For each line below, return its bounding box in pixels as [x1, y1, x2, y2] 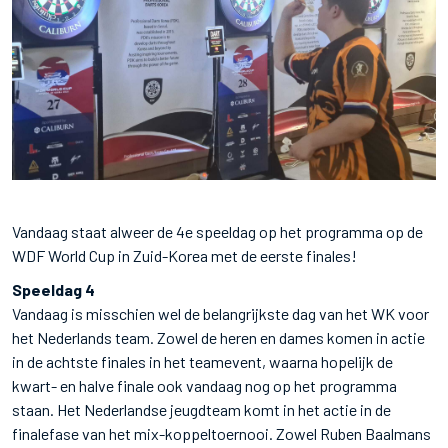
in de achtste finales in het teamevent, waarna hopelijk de [12, 351, 393, 371]
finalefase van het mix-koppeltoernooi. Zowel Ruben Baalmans [12, 423, 431, 443]
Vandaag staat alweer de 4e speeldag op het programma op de [12, 221, 423, 241]
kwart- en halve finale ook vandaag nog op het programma [12, 375, 397, 395]
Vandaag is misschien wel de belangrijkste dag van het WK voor [12, 303, 429, 323]
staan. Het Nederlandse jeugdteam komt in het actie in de [12, 399, 391, 419]
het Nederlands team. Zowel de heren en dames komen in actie [12, 327, 425, 347]
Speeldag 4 [12, 279, 95, 299]
